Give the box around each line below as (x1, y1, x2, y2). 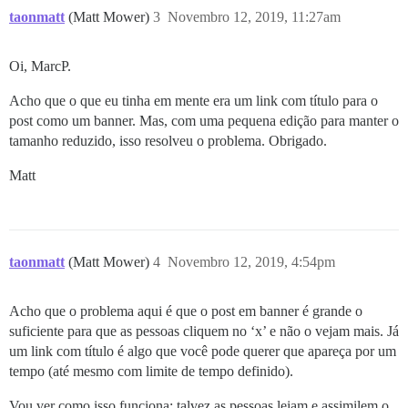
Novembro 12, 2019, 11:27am (168, 8, 341, 25)
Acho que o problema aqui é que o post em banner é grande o (9, 302, 362, 319)
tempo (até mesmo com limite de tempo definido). (9, 362, 293, 379)
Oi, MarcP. (9, 57, 71, 74)
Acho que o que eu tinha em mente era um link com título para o (9, 92, 378, 108)
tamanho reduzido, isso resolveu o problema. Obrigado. (9, 132, 327, 148)
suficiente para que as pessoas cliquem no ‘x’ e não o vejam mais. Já (9, 322, 399, 339)
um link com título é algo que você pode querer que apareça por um (9, 342, 396, 359)
